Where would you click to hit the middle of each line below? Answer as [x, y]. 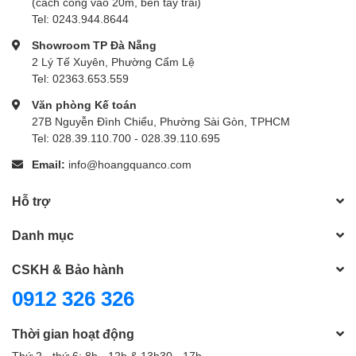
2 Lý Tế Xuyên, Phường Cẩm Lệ [113, 62]
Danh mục [43, 235]
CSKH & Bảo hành [68, 269]
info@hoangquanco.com [130, 164]
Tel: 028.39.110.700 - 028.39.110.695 [126, 138]
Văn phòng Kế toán [84, 105]
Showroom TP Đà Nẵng [94, 45]
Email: [50, 164]
